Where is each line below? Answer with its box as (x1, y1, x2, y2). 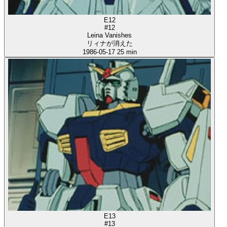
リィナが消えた (86, 40, 133, 48)
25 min (117, 48, 137, 56)
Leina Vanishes (87, 31, 132, 40)
